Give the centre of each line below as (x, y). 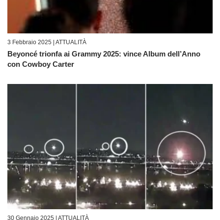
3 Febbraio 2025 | (31, 42)
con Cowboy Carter (41, 64)
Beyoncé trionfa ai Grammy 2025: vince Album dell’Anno (104, 54)
